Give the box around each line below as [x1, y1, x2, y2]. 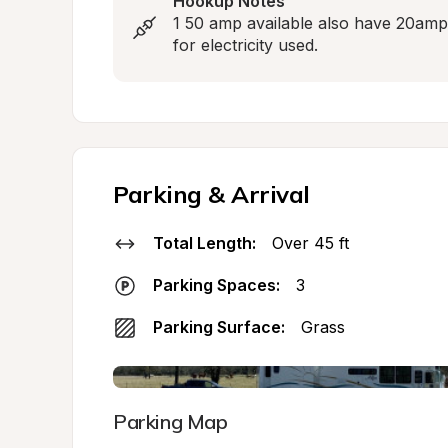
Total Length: [153, 233, 256, 253]
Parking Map [113, 409, 228, 434]
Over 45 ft [272, 233, 349, 253]
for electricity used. [173, 35, 318, 55]
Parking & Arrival [113, 179, 310, 209]
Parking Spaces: [153, 275, 280, 295]
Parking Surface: [153, 317, 285, 337]
